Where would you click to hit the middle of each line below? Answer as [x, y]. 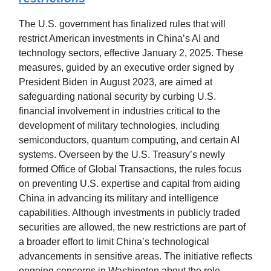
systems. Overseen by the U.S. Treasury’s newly [122, 155]
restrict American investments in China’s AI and [119, 39]
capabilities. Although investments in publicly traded [129, 213]
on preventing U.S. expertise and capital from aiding [129, 184]
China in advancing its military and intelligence [119, 198]
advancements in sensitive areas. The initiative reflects [135, 256]
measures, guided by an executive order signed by [126, 68]
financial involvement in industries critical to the [119, 111]
